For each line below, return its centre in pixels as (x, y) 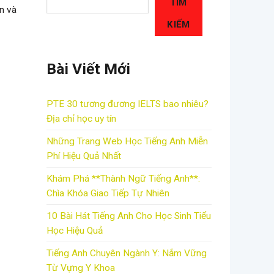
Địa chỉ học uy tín (81, 119)
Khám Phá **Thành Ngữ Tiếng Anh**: (123, 179)
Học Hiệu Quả (75, 231)
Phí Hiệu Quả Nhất (84, 156)
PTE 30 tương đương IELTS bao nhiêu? (128, 104)
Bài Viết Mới (88, 68)
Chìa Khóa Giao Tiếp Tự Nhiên (108, 194)
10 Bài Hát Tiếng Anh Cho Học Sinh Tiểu (129, 216)
